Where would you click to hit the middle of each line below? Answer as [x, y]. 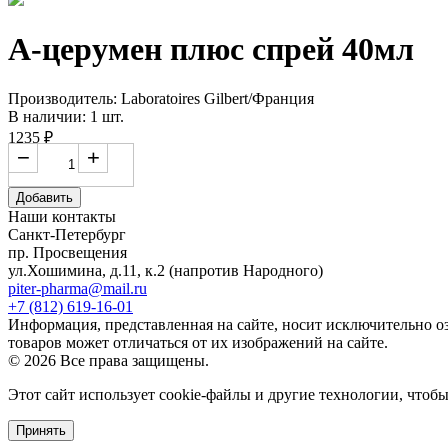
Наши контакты [62, 216]
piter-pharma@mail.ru [77, 288]
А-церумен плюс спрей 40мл [211, 49]
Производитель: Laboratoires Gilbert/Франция [161, 98]
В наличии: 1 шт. [66, 116]
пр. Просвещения [67, 252]
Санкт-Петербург [67, 234]
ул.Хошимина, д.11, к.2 [88, 270]
